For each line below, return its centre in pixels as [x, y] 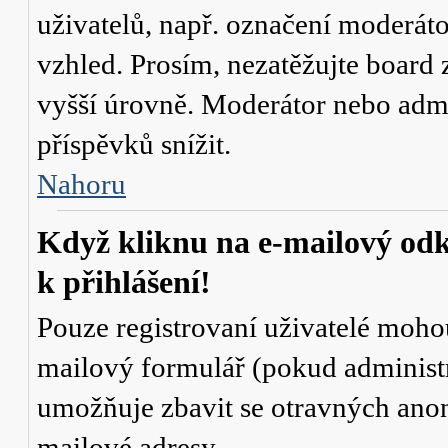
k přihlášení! [124, 282]
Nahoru [81, 184]
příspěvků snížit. [134, 144]
